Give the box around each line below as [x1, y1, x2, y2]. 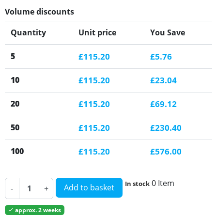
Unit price [78, 27, 116, 38]
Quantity [11, 27, 46, 38]
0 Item [152, 178, 174, 189]
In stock [125, 179, 150, 188]
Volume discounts [5, 6, 74, 17]
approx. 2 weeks [14, 206, 62, 214]
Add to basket [64, 182, 114, 193]
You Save [150, 27, 185, 38]
